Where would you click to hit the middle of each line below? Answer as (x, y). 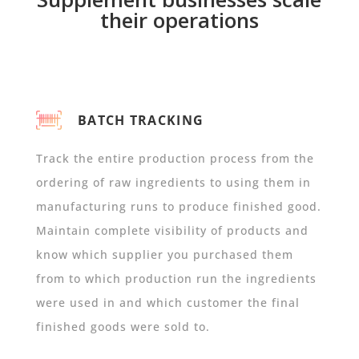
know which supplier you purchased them (164, 255)
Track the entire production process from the (175, 159)
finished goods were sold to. (123, 327)
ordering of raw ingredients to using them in (173, 183)
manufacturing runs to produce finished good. (178, 207)
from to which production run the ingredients (176, 279)
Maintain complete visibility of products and (172, 231)
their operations (179, 20)
